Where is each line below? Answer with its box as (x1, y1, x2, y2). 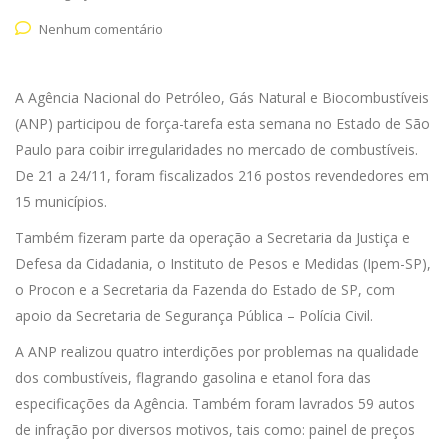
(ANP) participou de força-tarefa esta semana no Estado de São (15, 114, 430, 133)
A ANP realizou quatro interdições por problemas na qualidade (15, 342, 419, 361)
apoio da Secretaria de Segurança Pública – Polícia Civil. (15, 306, 373, 325)
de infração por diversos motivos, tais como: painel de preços (15, 420, 415, 439)
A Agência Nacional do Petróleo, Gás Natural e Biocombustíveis (15, 88, 429, 107)
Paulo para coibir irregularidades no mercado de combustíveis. (15, 140, 418, 159)
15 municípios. (15, 192, 107, 211)
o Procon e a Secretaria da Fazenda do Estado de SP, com (15, 280, 395, 299)
